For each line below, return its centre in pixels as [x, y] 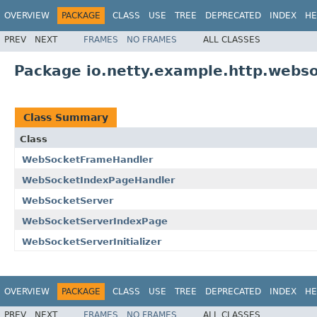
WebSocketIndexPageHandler [98, 180]
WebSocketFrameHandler [87, 159]
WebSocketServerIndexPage [95, 221]
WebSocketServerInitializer [92, 241]
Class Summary [66, 117]
